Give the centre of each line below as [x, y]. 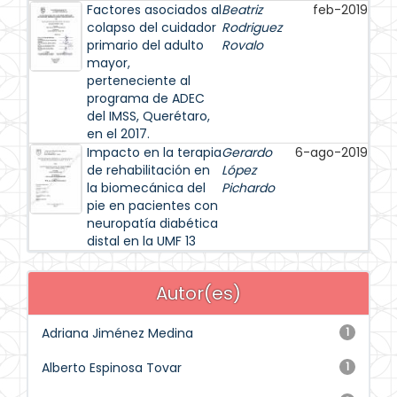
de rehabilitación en [148, 170]
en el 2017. [118, 134]
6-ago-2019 [331, 152]
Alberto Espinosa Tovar [112, 368]
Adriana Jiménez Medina [117, 333]
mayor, [109, 63]
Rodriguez [252, 27]
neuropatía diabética [152, 223]
